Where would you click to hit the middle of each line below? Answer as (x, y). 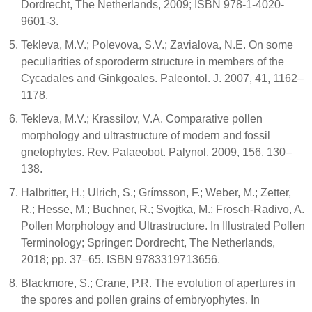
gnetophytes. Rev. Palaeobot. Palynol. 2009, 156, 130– (156, 152)
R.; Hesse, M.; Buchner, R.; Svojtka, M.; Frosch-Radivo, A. (163, 209)
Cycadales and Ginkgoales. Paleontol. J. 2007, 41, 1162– (162, 78)
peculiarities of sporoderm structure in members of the (153, 61)
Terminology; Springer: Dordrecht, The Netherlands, (148, 242)
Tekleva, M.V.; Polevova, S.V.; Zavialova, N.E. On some (157, 45)
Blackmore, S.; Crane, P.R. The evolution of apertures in (158, 283)
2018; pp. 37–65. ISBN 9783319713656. (120, 259)
